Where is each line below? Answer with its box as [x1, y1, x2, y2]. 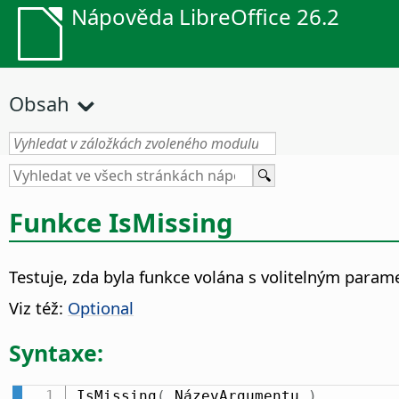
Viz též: [9, 297, 68, 320]
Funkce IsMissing [9, 204, 233, 240]
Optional [68, 297, 134, 320]
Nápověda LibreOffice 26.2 [71, 2, 339, 31]
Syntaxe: [9, 337, 103, 368]
